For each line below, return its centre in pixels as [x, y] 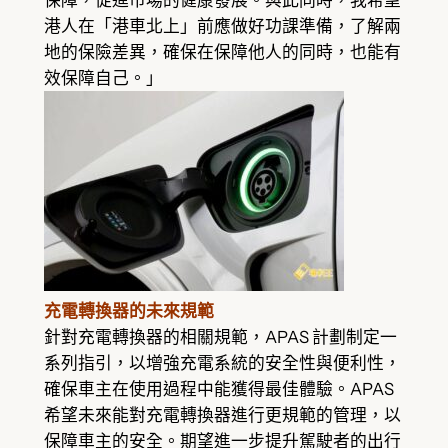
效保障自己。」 [103, 78]
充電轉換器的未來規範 [128, 311]
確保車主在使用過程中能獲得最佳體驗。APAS [218, 389]
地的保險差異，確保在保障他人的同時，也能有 [222, 52]
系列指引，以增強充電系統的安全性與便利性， [222, 363]
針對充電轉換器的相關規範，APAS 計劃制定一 [220, 337]
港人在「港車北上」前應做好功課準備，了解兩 [222, 26]
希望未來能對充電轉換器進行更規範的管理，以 [222, 415]
